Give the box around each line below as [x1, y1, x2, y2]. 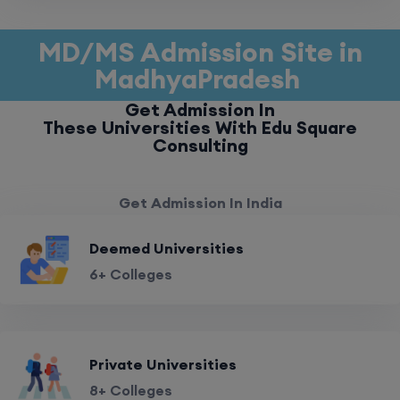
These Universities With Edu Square [43, 116, 357, 138]
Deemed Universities [89, 239, 244, 257]
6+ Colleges [89, 265, 172, 283]
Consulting [152, 134, 248, 156]
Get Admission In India [118, 194, 282, 212]
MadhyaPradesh [94, 62, 306, 96]
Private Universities [89, 355, 237, 373]
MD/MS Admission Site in [37, 35, 362, 69]
